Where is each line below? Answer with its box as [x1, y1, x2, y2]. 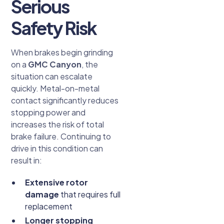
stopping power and [11, 107, 86, 118]
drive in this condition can [11, 143, 103, 154]
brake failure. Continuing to [11, 131, 111, 142]
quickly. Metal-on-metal [11, 83, 100, 94]
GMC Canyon [28, 59, 82, 70]
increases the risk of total [11, 119, 104, 130]
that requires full [59, 189, 121, 200]
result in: [11, 155, 42, 166]
